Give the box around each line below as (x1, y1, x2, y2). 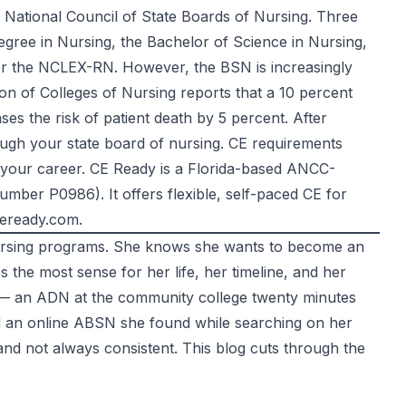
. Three (308, 7, 358, 25)
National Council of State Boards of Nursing (5, 7, 308, 25)
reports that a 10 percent (176, 83, 353, 101)
